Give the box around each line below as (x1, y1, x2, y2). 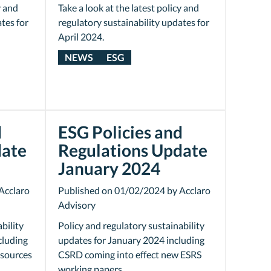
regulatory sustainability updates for (57, 16, 209, 28)
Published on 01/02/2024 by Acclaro (57, 184, 211, 196)
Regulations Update (57, 140, 207, 160)
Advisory (57, 199, 96, 211)
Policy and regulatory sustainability (57, 220, 204, 231)
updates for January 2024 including (57, 234, 204, 246)
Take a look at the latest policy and (57, 2, 199, 13)
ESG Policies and (57, 122, 183, 142)
